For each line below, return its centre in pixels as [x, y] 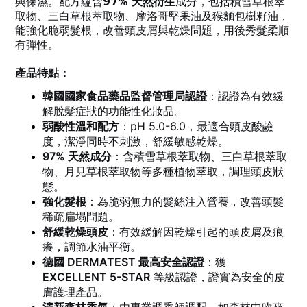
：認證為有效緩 [245, 96]
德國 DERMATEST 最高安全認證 [123, 262]
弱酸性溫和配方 [81, 126]
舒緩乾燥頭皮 [75, 232]
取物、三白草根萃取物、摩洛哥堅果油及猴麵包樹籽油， [152, 16]
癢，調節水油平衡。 [92, 247]
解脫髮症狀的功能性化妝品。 [114, 111]
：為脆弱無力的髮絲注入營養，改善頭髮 [185, 202]
